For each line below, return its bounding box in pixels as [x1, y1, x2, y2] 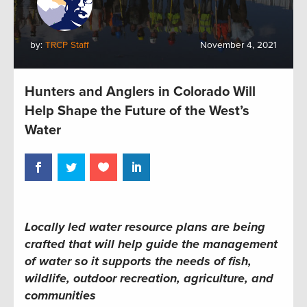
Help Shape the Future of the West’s [25, 103, 249, 119]
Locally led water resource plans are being [25, 219, 265, 234]
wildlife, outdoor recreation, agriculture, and [25, 270, 273, 286]
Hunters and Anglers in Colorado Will [25, 84, 256, 100]
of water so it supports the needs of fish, [25, 253, 251, 269]
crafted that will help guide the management [25, 236, 278, 251]
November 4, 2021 [200, 40, 277, 51]
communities [25, 287, 96, 303]
